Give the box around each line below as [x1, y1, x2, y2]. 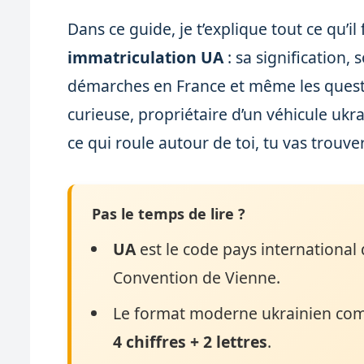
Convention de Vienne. [113, 266, 281, 289]
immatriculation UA [67, 46, 224, 69]
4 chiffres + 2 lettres [113, 330, 268, 353]
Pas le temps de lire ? [92, 204, 246, 224]
